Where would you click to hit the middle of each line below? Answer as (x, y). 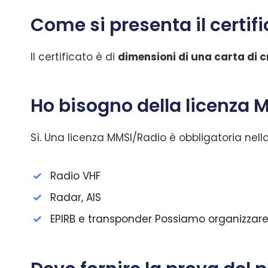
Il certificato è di (74, 57)
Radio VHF (75, 176)
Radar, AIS (76, 197)
